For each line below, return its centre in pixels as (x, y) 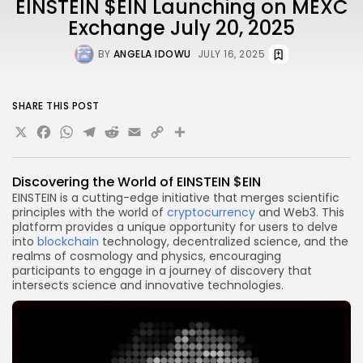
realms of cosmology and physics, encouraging (147, 256)
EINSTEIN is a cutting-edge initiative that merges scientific (176, 197)
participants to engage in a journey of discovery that (162, 270)
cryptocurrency (211, 212)
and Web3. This (300, 212)
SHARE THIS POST (56, 105)
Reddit (143, 135)
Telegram (140, 135)
